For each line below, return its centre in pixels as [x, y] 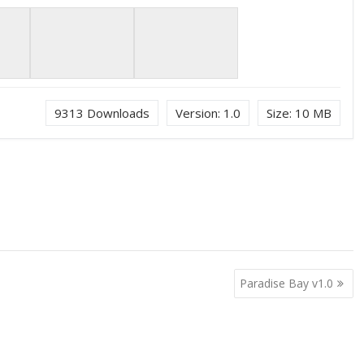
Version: [199, 113]
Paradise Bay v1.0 [286, 283]
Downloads [116, 113]
